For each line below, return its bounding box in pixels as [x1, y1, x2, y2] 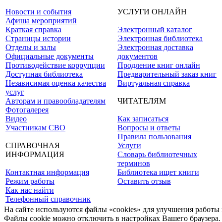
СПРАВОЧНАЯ [5, 141, 60, 150]
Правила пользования [117, 132, 191, 141]
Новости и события [5, 7, 71, 16]
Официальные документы [5, 52, 94, 60]
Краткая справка [5, 25, 61, 34]
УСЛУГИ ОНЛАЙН [117, 7, 187, 16]
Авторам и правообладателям [5, 97, 106, 105]
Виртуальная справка [117, 79, 190, 87]
